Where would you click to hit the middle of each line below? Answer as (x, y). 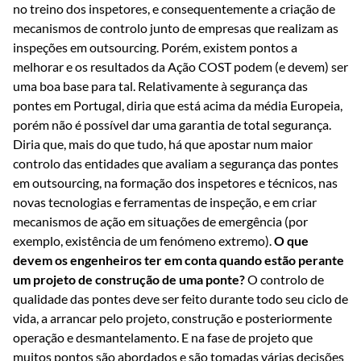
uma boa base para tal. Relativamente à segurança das (160, 86)
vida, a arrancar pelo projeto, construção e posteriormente (172, 318)
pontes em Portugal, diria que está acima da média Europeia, (178, 106)
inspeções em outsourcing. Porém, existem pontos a (155, 48)
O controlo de (284, 280)
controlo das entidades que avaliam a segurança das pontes (176, 164)
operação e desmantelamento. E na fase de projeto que (163, 338)
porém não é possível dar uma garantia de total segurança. (172, 125)
